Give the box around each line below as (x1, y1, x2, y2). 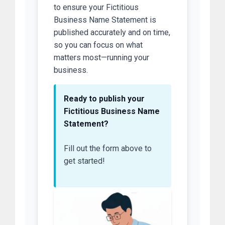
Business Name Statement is (54, 15, 156, 25)
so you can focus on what (54, 40, 143, 50)
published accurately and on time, (54, 28, 170, 38)
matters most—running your (54, 53, 149, 63)
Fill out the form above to (64, 144, 152, 154)
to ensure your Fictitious (54, 3, 139, 13)
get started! (64, 156, 105, 166)
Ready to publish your (64, 94, 145, 104)
